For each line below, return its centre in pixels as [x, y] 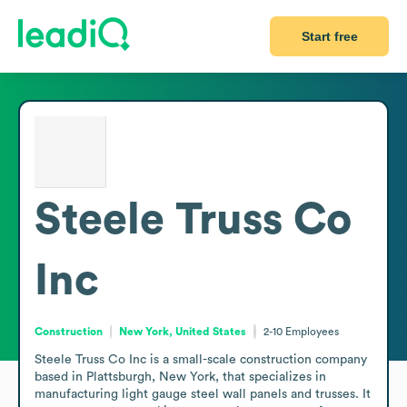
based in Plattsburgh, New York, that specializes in [180, 377]
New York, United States [183, 331]
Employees [312, 331]
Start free [329, 36]
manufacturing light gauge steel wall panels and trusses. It [203, 394]
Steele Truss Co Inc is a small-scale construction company [201, 359]
